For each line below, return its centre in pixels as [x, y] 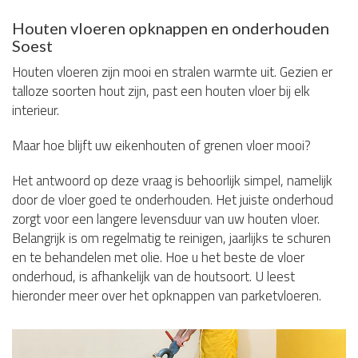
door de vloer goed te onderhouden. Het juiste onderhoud [173, 199]
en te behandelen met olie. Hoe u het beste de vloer [158, 257]
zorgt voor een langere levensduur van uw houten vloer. [166, 219]
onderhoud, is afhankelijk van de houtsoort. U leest [153, 276]
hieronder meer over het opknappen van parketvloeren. [167, 295]
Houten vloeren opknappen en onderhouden [171, 28]
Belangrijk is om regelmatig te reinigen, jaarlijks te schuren [171, 238]
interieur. [36, 110]
